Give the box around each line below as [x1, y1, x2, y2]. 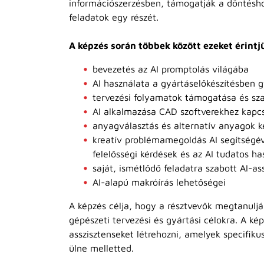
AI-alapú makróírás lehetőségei [93, 177, 226, 187]
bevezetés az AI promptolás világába [93, 64, 249, 74]
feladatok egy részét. [69, 12, 159, 22]
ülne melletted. [69, 243, 134, 253]
